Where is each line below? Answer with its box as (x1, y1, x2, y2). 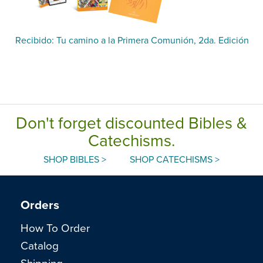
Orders (21, 195, 59, 214)
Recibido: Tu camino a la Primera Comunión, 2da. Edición (15, 33, 249, 46)
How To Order (21, 220, 90, 236)
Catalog (21, 237, 59, 254)
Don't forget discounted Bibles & (16, 110, 247, 134)
